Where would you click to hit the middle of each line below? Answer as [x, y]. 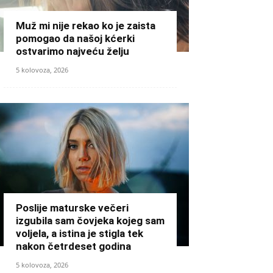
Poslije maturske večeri [72, 208]
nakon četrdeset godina [73, 246]
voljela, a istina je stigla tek [80, 233]
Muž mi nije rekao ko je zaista [86, 26]
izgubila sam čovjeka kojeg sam [90, 221]
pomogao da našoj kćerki [75, 38]
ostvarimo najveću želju [73, 51]
